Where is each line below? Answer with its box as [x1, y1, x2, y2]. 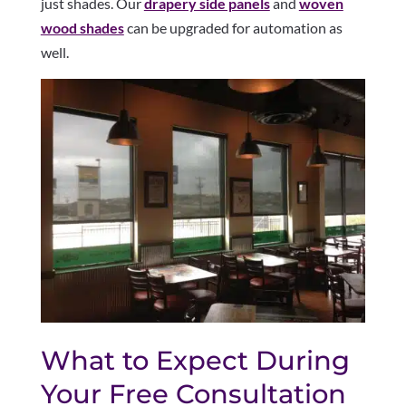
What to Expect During [40, 344, 350, 377]
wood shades [40, 19, 124, 37]
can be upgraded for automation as [123, 19, 343, 37]
